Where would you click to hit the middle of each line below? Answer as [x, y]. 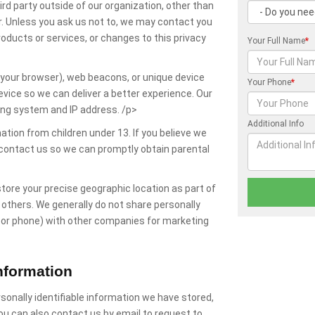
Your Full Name [277, 41]
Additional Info [276, 124]
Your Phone [270, 82]
